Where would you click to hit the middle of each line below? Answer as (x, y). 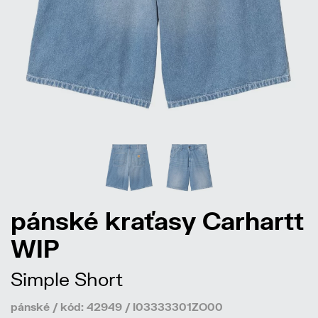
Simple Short (67, 279)
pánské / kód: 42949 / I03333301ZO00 (117, 307)
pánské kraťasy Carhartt (157, 221)
